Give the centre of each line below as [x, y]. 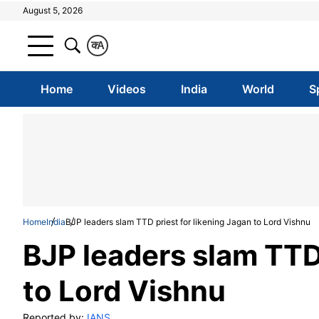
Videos [126, 89]
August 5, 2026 [53, 10]
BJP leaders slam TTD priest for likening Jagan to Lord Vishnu [188, 222]
